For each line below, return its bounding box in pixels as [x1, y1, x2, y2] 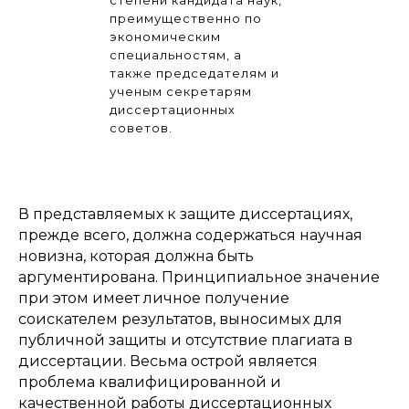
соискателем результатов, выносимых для [18, 309, 342, 328]
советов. [110, 120, 173, 135]
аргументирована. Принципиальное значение [18, 267, 380, 286]
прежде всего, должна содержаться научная [18, 225, 362, 244]
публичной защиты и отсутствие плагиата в [18, 330, 352, 349]
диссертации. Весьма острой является [18, 351, 318, 370]
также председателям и [110, 65, 279, 80]
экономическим [110, 28, 221, 44]
